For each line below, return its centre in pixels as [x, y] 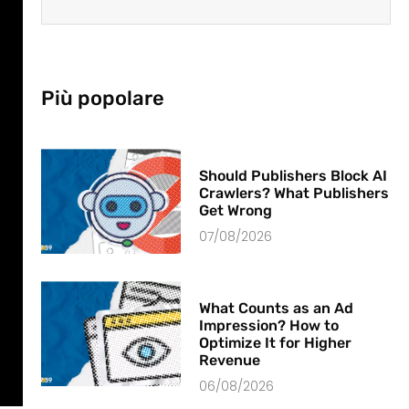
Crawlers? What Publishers [294, 194]
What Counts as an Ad [277, 309]
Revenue [230, 361]
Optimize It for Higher [276, 343]
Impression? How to [269, 326]
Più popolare [102, 99]
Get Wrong [236, 211]
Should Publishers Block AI [294, 176]
